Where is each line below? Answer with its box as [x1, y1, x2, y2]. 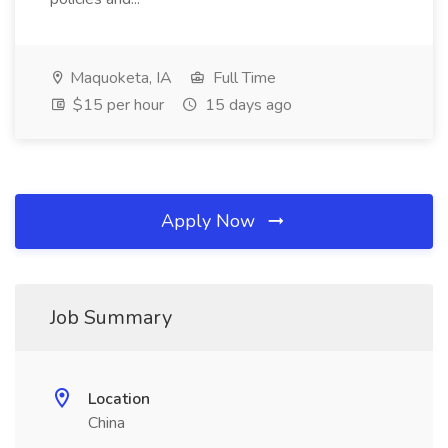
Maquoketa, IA [66, 67, 172, 89]
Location [88, 388, 150, 410]
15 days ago [201, 94, 292, 116]
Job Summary [50, 304, 172, 331]
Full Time [209, 67, 276, 89]
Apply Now [161, 209, 260, 233]
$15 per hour [69, 94, 164, 116]
